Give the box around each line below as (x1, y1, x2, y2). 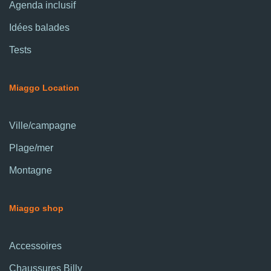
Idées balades (9, 22, 70, 33)
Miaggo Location (9, 83, 79, 93)
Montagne (9, 165, 52, 176)
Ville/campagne (9, 120, 76, 131)
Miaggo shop (9, 203, 64, 214)
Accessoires (9, 241, 62, 252)
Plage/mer (9, 143, 53, 154)
